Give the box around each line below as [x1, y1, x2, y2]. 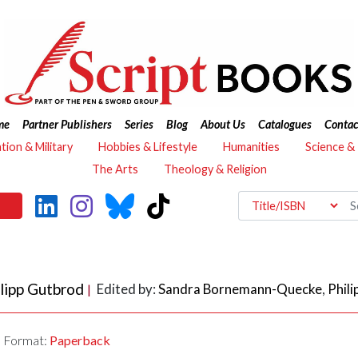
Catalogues [257, 117, 312, 131]
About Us [200, 117, 245, 131]
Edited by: [97, 280, 159, 298]
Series [124, 117, 153, 131]
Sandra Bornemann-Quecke [158, 280, 323, 298]
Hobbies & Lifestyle [98, 140, 197, 153]
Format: [3, 332, 50, 348]
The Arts [91, 162, 138, 176]
